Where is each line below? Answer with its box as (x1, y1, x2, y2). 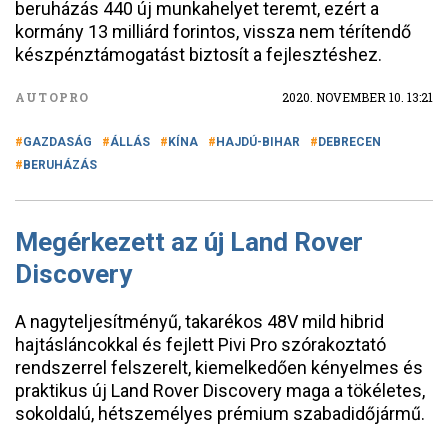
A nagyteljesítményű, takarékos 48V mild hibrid (15, 311, 384, 332)
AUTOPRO (15, 89, 90, 105)
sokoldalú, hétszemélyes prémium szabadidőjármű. (15, 403, 425, 424)
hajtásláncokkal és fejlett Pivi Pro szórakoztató (15, 334, 386, 355)
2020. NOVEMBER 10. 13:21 (282, 89, 433, 105)
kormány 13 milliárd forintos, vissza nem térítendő (15, 21, 411, 42)
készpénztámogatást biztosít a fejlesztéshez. (15, 44, 382, 65)
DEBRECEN (318, 135, 381, 149)
